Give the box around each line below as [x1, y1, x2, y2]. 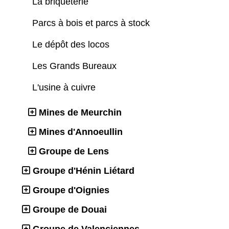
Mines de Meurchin [39, 107, 122, 118]
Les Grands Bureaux [32, 61, 119, 72]
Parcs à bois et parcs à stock [32, 18, 152, 29]
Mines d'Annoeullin [39, 127, 123, 138]
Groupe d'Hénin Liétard [33, 166, 134, 176]
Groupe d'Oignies [33, 185, 109, 196]
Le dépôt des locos [32, 39, 112, 50]
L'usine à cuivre [32, 82, 98, 93]
